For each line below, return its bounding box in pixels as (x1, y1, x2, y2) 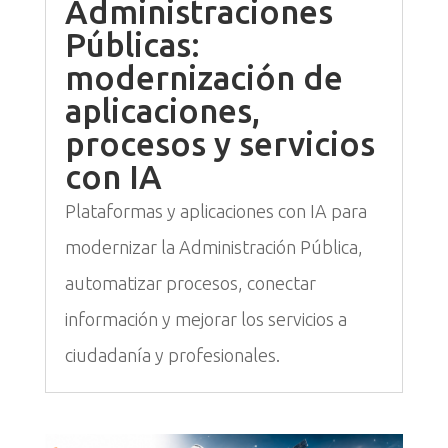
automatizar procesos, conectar (64, 272, 316, 293)
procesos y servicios (64, 124, 375, 162)
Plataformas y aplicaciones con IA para (64, 200, 367, 221)
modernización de (64, 58, 343, 96)
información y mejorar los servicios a (64, 308, 347, 329)
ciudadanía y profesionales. (64, 344, 280, 365)
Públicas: (64, 25, 200, 63)
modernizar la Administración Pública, (64, 236, 363, 257)
